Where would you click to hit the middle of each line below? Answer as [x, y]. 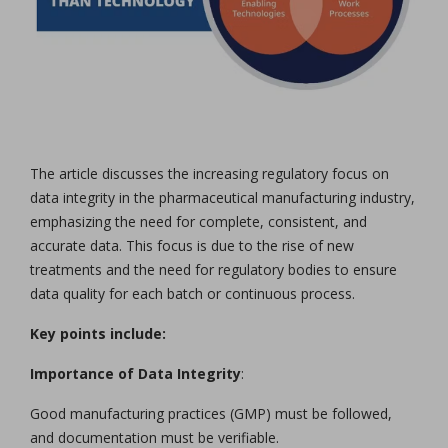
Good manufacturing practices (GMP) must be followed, [211, 413]
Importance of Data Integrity [135, 373]
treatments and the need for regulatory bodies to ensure [213, 269]
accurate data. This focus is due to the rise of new [192, 245]
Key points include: [98, 333]
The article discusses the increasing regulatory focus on [209, 173]
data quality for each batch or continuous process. [192, 293]
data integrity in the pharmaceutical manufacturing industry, [222, 197]
